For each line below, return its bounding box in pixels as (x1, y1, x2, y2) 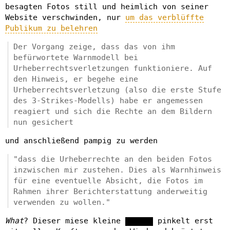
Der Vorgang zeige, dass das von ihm (13, 42, 175, 51)
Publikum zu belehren (5, 24, 98, 33)
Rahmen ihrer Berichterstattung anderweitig (13, 187, 207, 196)
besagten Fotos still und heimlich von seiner (5, 2, 208, 11)
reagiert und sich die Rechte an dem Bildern (13, 107, 212, 116)
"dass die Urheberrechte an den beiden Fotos (13, 155, 212, 164)
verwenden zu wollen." (13, 198, 110, 207)
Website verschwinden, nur (5, 13, 125, 22)
